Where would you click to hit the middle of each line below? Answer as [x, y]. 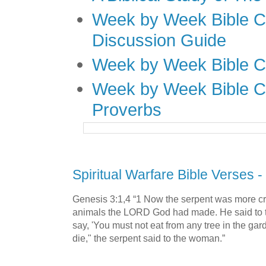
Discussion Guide [159, 40]
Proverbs [127, 110]
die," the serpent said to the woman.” [149, 238]
